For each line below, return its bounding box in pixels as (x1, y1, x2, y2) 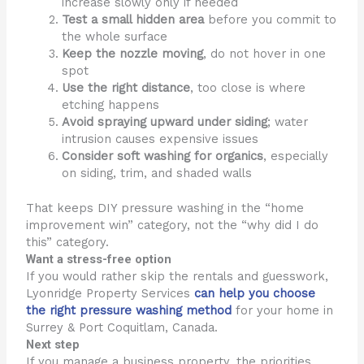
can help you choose (194, 286, 316, 301)
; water (267, 115, 309, 130)
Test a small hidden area (62, 12, 205, 28)
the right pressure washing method (26, 303, 232, 318)
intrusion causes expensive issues (62, 132, 259, 147)
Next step (26, 337, 80, 353)
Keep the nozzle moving (62, 46, 204, 62)
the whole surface (62, 29, 168, 45)
